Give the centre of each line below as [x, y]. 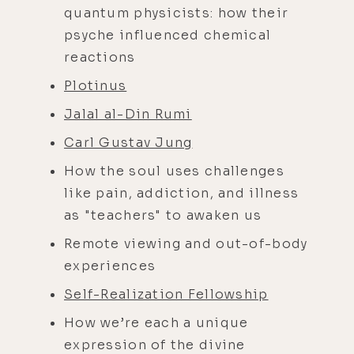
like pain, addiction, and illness [182, 193]
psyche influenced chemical [168, 35]
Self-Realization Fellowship [166, 294]
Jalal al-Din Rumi [128, 114]
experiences [112, 265]
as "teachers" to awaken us [163, 215]
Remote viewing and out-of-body [186, 243]
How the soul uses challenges [174, 171]
